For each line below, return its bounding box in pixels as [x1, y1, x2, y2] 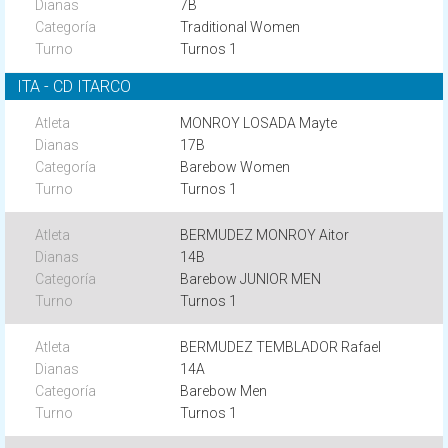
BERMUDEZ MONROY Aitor [180, 227, 350, 243]
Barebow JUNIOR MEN [180, 271, 322, 287]
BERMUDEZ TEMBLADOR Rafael [180, 339, 382, 355]
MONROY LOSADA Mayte [180, 115, 338, 131]
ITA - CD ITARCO [17, 77, 131, 96]
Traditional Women [180, 19, 301, 35]
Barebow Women [180, 159, 291, 175]
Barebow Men [180, 383, 268, 399]
